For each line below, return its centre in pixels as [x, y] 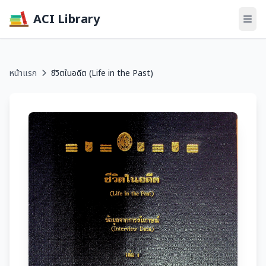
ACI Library [66, 19]
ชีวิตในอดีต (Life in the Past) [102, 73]
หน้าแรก [23, 73]
